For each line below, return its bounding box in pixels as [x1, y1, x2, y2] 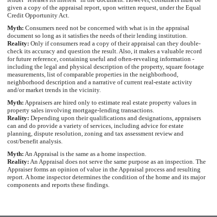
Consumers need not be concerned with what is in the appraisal [24, 24, 189, 31]
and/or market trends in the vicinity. [7, 86, 101, 93]
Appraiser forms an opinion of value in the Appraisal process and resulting [7, 166, 201, 173]
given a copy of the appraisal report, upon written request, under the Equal [7, 4, 201, 11]
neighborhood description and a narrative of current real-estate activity [7, 78, 192, 86]
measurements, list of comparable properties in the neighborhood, [7, 71, 178, 78]
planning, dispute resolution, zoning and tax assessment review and [7, 130, 184, 137]
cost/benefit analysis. [7, 138, 62, 145]
